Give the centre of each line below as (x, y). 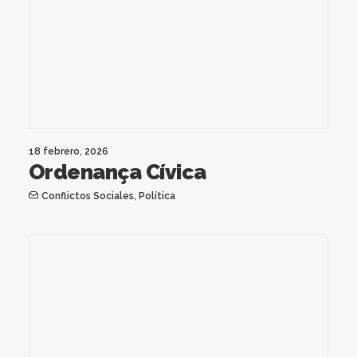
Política (157, 196)
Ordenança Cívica (118, 172)
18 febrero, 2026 (69, 151)
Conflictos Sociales (87, 196)
